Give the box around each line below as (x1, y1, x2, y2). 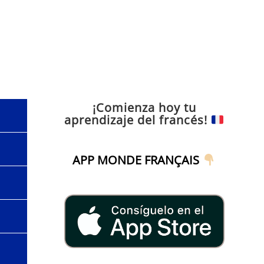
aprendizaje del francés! (64, 111, 211, 128)
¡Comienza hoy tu (92, 99, 196, 115)
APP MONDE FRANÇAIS (72, 151, 200, 168)
